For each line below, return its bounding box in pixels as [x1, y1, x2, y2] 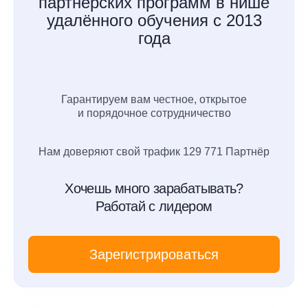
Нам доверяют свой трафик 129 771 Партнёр [38, 146, 269, 158]
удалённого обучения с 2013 [46, 11, 262, 30]
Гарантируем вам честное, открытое [61, 93, 247, 106]
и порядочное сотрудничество [77, 107, 231, 120]
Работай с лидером [96, 199, 212, 214]
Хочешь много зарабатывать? [65, 181, 243, 197]
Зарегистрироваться [89, 247, 219, 263]
